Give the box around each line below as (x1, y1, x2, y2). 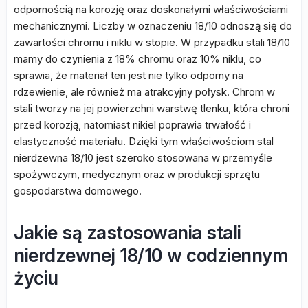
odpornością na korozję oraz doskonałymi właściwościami (14, 3, 288, 16)
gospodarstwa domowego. (14, 184, 142, 197)
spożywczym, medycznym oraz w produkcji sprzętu (14, 168, 260, 181)
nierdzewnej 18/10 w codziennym (14, 245, 287, 266)
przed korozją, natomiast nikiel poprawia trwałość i (14, 118, 251, 131)
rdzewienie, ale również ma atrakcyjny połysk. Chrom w (14, 85, 275, 98)
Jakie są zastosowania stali (14, 222, 241, 243)
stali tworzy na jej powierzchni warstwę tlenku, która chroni (14, 102, 289, 115)
